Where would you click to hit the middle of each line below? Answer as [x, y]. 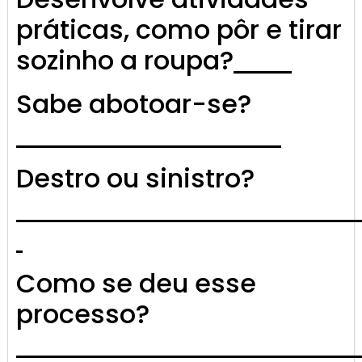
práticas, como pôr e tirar [179, 30]
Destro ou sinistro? [135, 179]
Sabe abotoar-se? [134, 104]
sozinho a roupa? [125, 61]
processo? [83, 314]
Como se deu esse [136, 284]
